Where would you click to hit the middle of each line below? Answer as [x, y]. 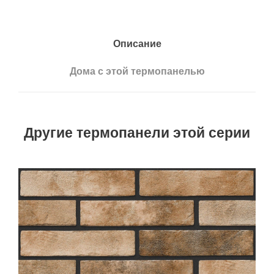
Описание [137, 44]
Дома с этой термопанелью [137, 72]
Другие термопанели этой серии [137, 134]
